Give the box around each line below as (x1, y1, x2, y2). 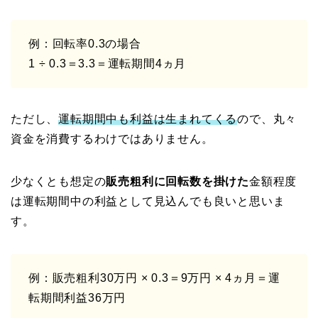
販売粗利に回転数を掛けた (106, 175, 250, 187)
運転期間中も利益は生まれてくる (58, 112, 238, 125)
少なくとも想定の (11, 175, 106, 187)
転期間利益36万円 (28, 291, 126, 304)
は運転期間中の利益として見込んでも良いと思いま (11, 194, 285, 207)
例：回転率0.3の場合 (28, 37, 141, 50)
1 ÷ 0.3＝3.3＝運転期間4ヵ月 (28, 57, 187, 70)
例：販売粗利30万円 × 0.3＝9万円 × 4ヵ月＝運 (28, 271, 280, 284)
